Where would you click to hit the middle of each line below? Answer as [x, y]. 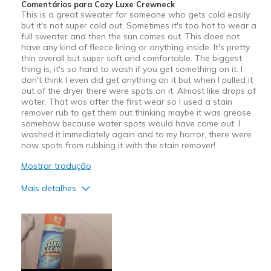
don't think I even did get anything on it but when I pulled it [137, 80]
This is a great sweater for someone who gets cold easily [135, 14]
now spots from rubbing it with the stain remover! [118, 145]
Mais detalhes [48, 188]
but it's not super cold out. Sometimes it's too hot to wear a [139, 25]
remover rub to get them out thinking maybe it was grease [136, 112]
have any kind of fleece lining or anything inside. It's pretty [135, 47]
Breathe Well [48, 251]
